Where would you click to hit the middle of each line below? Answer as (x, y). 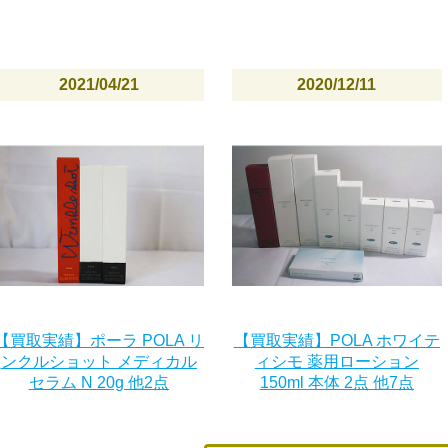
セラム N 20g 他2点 (98, 383)
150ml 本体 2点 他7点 (336, 383)
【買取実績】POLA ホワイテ (336, 341)
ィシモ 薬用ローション (336, 362)
